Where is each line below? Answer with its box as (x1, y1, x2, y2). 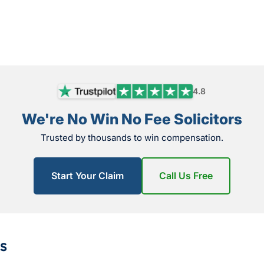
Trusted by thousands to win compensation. (41, 132, 223, 144)
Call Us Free (159, 170, 213, 182)
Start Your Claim (51, 170, 124, 182)
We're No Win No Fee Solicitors (22, 110, 242, 128)
